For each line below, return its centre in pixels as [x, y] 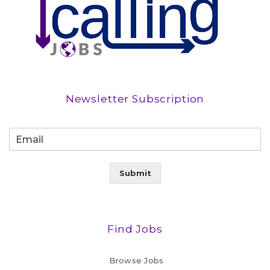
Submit [135, 173]
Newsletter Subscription [135, 99]
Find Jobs [135, 229]
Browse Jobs [136, 261]
